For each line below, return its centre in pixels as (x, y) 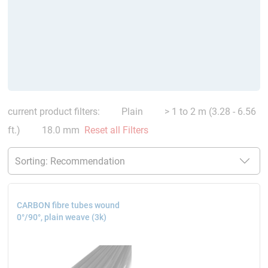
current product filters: (56, 111)
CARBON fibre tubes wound (68, 205)
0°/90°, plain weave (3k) (61, 217)
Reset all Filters (116, 130)
